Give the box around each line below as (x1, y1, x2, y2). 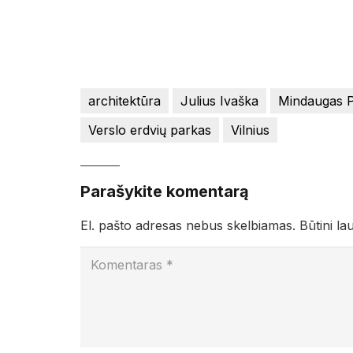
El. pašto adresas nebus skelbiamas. (80, 217, 295, 234)
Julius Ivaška (180, 93, 258, 110)
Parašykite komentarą (80, 182, 253, 202)
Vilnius (231, 122, 269, 139)
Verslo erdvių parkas (88, 122, 211, 139)
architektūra (88, 93, 161, 110)
